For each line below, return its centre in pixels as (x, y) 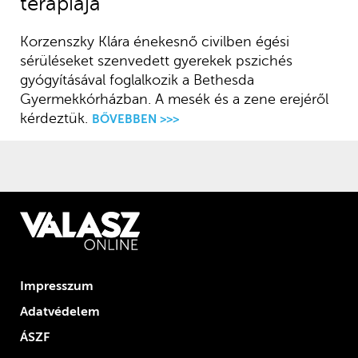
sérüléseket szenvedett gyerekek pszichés (156, 61)
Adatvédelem (60, 312)
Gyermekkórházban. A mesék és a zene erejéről (174, 99)
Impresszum (56, 286)
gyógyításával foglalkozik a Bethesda (137, 80)
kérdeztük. (54, 119)
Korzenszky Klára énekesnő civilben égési (154, 42)
